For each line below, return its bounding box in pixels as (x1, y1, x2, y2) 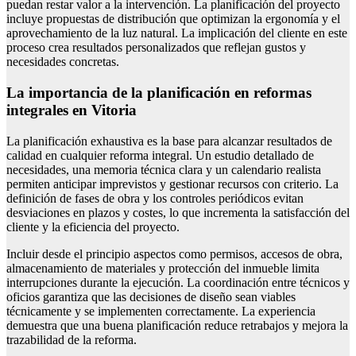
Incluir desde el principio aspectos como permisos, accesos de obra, (6, 246, 342, 261)
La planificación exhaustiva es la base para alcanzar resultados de (6, 133, 332, 148)
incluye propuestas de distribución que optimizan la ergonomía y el (6, 12, 340, 26)
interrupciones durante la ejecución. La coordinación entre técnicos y (6, 275, 350, 289)
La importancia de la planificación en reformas (6, 83, 311, 101)
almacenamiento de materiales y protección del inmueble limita (6, 261, 319, 275)
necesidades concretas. (6, 55, 119, 69)
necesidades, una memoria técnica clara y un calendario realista (6, 162, 321, 176)
